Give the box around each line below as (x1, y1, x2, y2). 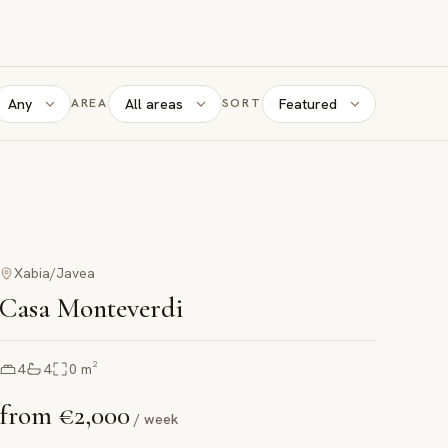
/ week (134, 410, 179, 429)
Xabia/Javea (14, 264, 96, 283)
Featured (278, 94, 337, 113)
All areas (124, 94, 183, 113)
